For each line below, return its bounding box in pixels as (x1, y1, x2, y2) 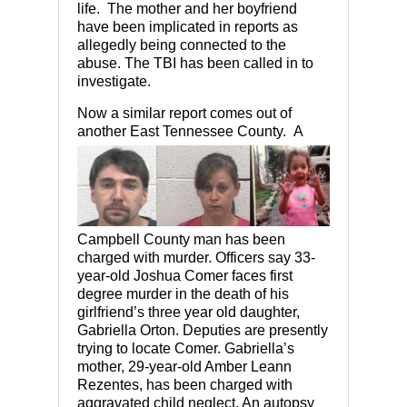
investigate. (77, 74, 151, 90)
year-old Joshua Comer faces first (77, 267, 293, 283)
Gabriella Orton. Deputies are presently (77, 322, 328, 338)
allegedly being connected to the (77, 37, 286, 54)
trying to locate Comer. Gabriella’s (77, 340, 294, 356)
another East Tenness (77, 124, 217, 140)
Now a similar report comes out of (77, 105, 292, 122)
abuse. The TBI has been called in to (77, 55, 313, 72)
